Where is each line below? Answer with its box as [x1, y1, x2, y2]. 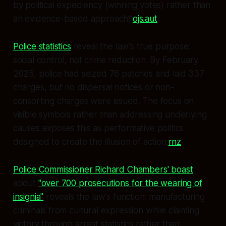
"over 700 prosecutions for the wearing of [38, 178, 202, 188]
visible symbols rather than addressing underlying [13, 109, 207, 120]
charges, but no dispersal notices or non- [13, 82, 174, 92]
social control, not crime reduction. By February [13, 54, 198, 65]
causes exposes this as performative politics [13, 123, 184, 133]
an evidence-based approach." [13, 13, 133, 24]
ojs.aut [132, 13, 157, 24]
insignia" [13, 191, 44, 202]
